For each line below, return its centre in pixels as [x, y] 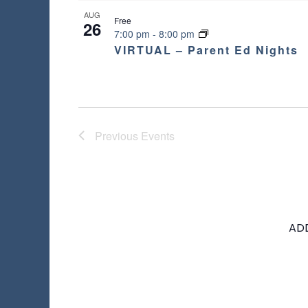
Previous [118, 135]
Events [158, 135]
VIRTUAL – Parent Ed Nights [206, 50]
